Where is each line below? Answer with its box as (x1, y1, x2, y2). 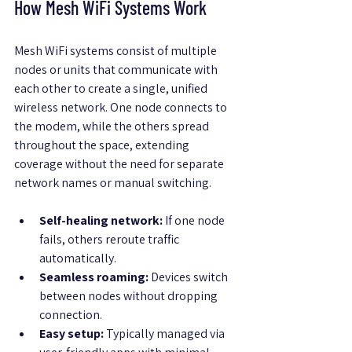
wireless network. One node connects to (14, 99, 229, 116)
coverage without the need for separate (14, 156, 226, 173)
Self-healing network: (39, 212, 163, 229)
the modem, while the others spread (14, 118, 211, 135)
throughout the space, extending (14, 137, 192, 154)
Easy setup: (39, 325, 104, 343)
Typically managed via (104, 325, 227, 343)
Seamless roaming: (39, 269, 148, 286)
